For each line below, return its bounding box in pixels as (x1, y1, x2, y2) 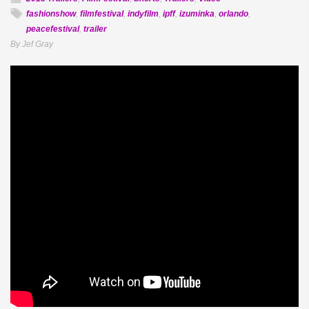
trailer (83, 24, 107, 34)
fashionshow (26, 9, 76, 19)
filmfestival (80, 9, 123, 19)
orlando (219, 9, 248, 19)
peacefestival (26, 24, 79, 34)
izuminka (179, 9, 215, 19)
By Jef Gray (10, 39, 53, 49)
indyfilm (128, 9, 159, 19)
